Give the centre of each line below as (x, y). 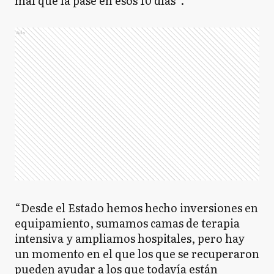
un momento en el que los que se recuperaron (137, 254)
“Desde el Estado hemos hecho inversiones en (136, 208)
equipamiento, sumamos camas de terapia (127, 223)
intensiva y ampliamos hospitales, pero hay (130, 238)
